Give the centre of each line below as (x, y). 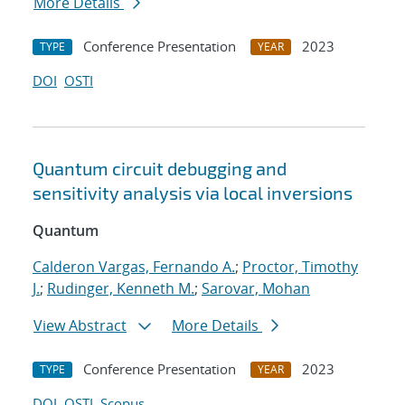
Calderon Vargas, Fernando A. (134, 267)
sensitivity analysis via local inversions (193, 193)
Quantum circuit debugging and (160, 169)
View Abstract (80, 326)
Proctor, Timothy (300, 267)
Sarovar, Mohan (256, 289)
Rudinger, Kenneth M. (121, 289)
